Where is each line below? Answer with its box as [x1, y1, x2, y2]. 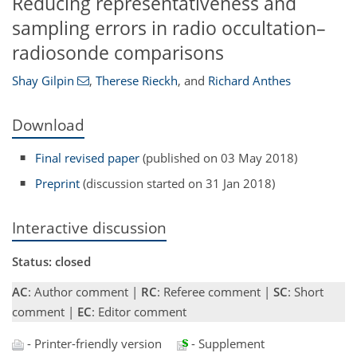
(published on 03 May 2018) [139, 149, 298, 166]
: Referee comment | [157, 284, 273, 300]
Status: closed [12, 253, 91, 270]
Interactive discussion [12, 218, 167, 237]
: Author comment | [28, 284, 141, 300]
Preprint [35, 175, 80, 191]
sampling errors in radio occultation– [12, 15, 326, 41]
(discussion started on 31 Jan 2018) [80, 175, 276, 191]
